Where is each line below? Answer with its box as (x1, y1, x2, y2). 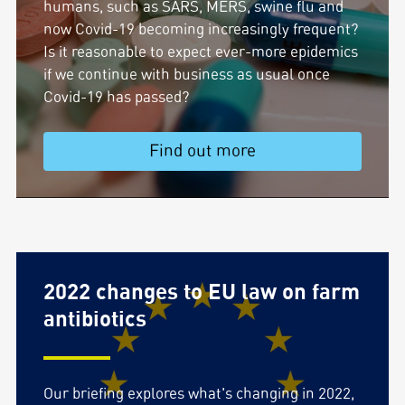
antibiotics (42, 308, 146, 331)
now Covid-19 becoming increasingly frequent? (42, 22, 358, 37)
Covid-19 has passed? (42, 89, 189, 105)
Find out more (148, 143, 256, 160)
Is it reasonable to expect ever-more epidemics (42, 44, 358, 60)
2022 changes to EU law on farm (42, 281, 360, 304)
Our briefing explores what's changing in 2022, (42, 386, 354, 401)
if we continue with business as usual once (42, 67, 330, 82)
